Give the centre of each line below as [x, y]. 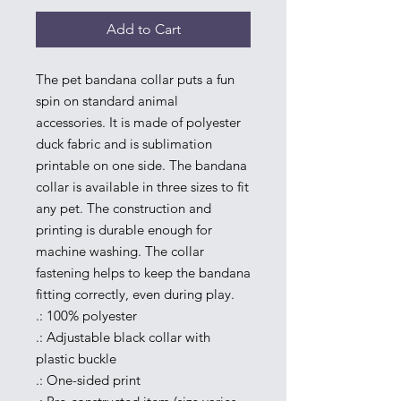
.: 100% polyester [86, 315]
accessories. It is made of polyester [138, 122]
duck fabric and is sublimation [124, 143]
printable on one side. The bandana [141, 165]
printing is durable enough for [124, 229]
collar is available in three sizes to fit [142, 186]
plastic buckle [76, 358]
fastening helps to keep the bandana [143, 272]
